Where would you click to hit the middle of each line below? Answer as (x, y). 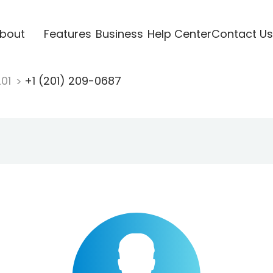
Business (119, 34)
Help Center (179, 34)
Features (67, 34)
